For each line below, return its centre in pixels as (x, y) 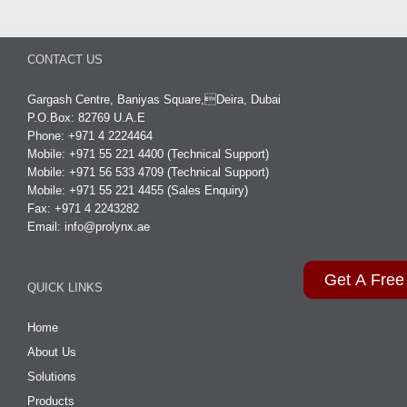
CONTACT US (65, 59)
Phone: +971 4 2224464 (90, 135)
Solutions (52, 376)
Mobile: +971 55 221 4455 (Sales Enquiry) (138, 190)
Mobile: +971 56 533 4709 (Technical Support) (148, 172)
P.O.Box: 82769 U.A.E (86, 117)
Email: (46, 226)
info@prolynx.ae (107, 226)
